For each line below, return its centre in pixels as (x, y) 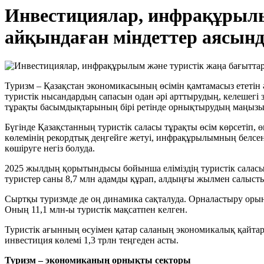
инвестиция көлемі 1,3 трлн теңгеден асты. (92, 240)
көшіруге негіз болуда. (50, 148)
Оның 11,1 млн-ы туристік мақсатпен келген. (96, 210)
